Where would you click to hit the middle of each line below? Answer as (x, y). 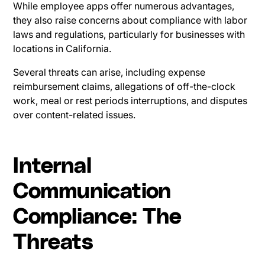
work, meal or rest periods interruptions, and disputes (130, 100)
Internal (53, 166)
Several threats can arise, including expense (109, 72)
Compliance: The (98, 217)
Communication (92, 191)
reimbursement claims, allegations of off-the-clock (125, 86)
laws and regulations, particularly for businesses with (129, 34)
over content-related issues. (75, 114)
